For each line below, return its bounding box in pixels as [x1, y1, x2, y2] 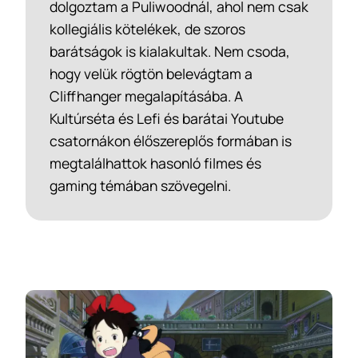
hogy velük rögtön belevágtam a [50, 63, 253, 83]
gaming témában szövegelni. [50, 175, 231, 195]
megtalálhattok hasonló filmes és [50, 153, 261, 173]
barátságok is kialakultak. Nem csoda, [50, 41, 290, 61]
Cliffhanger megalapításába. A [50, 86, 243, 105]
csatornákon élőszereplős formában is [50, 130, 292, 150]
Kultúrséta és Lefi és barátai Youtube [50, 108, 284, 128]
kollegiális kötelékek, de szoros [50, 18, 245, 38]
